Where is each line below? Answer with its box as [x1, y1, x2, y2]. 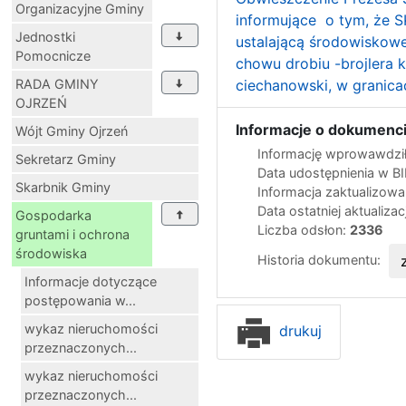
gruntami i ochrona [15, 226, 130, 242]
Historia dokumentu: [257, 251, 384, 267]
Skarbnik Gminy [15, 179, 111, 195]
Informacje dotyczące [24, 273, 157, 289]
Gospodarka [15, 207, 92, 223]
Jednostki [15, 28, 75, 44]
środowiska [15, 245, 87, 261]
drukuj [275, 321, 322, 340]
